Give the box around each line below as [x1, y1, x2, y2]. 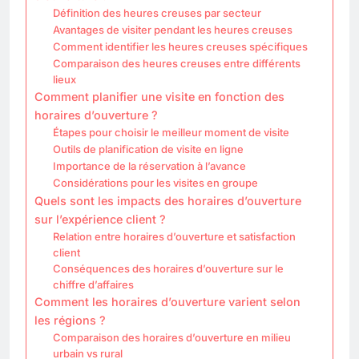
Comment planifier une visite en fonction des [34, 89, 284, 103]
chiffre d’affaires [52, 277, 134, 291]
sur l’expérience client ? [34, 212, 166, 226]
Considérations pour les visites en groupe [52, 175, 258, 189]
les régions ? [34, 313, 106, 327]
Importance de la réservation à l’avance [52, 159, 246, 172]
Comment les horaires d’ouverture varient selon [34, 294, 301, 309]
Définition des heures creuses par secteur [52, 6, 261, 19]
